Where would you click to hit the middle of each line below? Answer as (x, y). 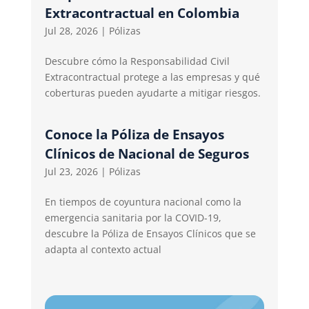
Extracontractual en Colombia (142, 13)
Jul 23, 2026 (71, 172)
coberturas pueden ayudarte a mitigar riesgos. (152, 93)
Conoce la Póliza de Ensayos (134, 135)
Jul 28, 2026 (71, 31)
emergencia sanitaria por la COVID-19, (133, 218)
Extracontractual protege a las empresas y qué (152, 77)
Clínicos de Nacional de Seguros (147, 154)
